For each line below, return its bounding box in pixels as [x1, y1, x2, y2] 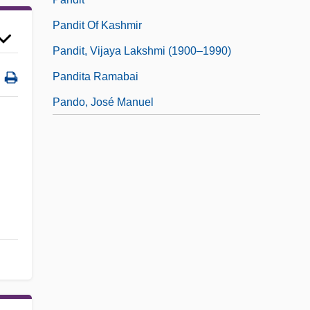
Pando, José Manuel [53, 96, 154, 109]
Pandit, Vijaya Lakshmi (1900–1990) [53, 45, 231, 57]
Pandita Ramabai [53, 71, 138, 83]
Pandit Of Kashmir [53, 19, 142, 32]
